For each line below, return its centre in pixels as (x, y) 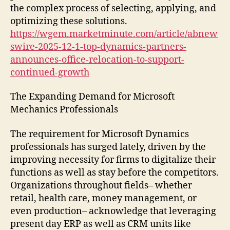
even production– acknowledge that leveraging (113, 211)
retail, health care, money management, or (103, 198)
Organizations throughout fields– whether (101, 185)
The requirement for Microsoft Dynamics (100, 134)
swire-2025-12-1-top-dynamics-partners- (98, 47)
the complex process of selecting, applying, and (113, 8)
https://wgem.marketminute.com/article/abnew (114, 34)
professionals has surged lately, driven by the (108, 147)
